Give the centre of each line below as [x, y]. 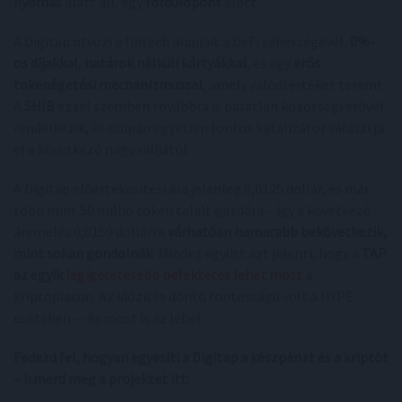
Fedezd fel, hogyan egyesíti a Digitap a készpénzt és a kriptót [201, 358]
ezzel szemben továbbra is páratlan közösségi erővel [219, 106]
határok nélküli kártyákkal [166, 63]
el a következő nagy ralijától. [102, 149]
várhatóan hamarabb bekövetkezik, [277, 232]
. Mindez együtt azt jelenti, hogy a [257, 253]
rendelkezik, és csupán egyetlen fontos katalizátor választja [199, 128]
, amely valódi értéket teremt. [294, 85]
